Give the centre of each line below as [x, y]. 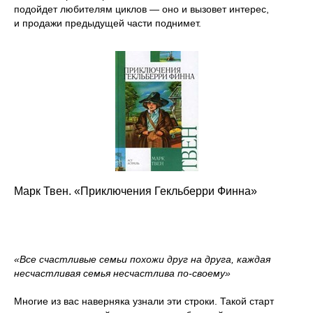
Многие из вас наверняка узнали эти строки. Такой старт [144, 301]
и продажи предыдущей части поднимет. [108, 23]
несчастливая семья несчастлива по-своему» [122, 273]
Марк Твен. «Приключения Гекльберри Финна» [136, 191]
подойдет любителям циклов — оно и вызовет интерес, [141, 9]
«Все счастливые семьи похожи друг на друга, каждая [142, 259]
